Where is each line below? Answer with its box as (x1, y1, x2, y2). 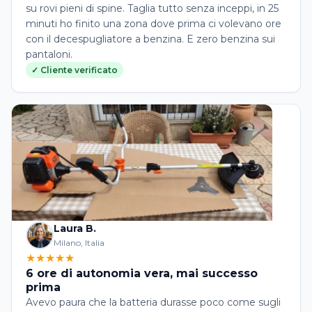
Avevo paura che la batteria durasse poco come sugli (26, 296, 281, 309)
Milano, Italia (54, 237, 104, 249)
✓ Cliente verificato (31, 65, 118, 75)
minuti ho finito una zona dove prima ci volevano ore (26, 17, 281, 30)
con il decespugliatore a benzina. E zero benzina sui (26, 33, 275, 45)
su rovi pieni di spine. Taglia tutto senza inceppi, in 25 (26, 2, 279, 15)
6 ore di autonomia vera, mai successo (26, 267, 258, 281)
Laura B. (54, 222, 96, 235)
